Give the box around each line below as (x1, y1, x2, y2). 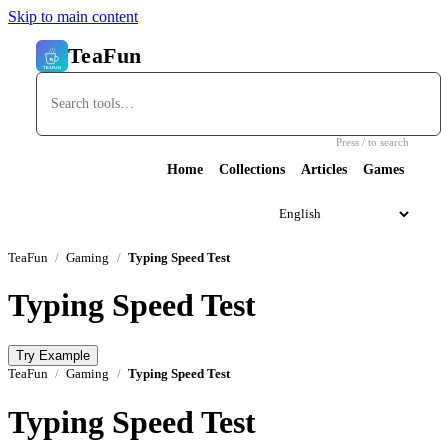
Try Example (16, 348, 90, 364)
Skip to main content (8, 8, 138, 25)
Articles (301, 161, 347, 177)
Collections (219, 161, 285, 177)
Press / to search (335, 135, 409, 148)
